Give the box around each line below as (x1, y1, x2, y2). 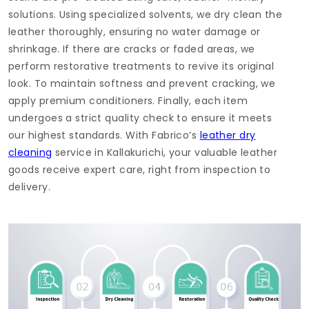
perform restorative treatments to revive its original (8, 59, 275, 74)
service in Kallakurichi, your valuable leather (52, 146, 278, 160)
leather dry (199, 128, 256, 143)
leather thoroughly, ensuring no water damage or (8, 25, 261, 39)
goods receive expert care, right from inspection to (8, 163, 271, 177)
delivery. (8, 180, 50, 195)
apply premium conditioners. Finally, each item (8, 94, 248, 108)
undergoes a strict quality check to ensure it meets (8, 111, 272, 126)
